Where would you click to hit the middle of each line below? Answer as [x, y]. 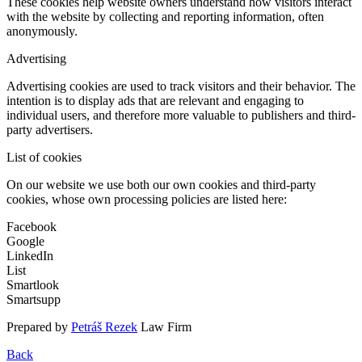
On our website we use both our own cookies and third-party [161, 185]
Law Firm [164, 327]
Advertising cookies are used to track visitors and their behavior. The [181, 86]
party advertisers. [50, 130]
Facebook [32, 227]
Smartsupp [34, 300]
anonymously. [42, 32]
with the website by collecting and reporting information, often [165, 17]
